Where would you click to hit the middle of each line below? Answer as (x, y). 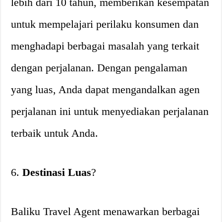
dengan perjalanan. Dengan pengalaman (99, 68)
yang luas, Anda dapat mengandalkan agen (106, 89)
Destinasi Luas (57, 172)
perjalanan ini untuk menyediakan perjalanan (110, 111)
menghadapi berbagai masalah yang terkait (105, 46)
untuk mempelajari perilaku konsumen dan (105, 24)
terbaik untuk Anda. (55, 133)
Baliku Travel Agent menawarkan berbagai (106, 211)
